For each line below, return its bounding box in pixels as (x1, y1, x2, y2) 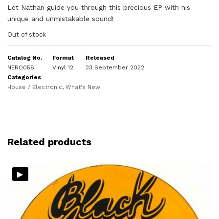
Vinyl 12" (52, 64, 76, 71)
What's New (66, 83, 100, 90)
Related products (7, 135, 91, 148)
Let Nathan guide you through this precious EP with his (7, 3, 190, 11)
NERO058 (7, 64, 34, 71)
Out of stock (7, 30, 46, 38)
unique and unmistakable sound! (7, 14, 114, 22)
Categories (7, 73, 41, 81)
